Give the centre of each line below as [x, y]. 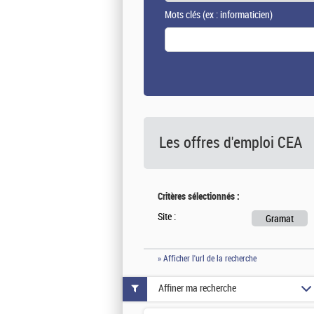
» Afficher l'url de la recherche [207, 258]
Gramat [280, 219]
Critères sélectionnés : [199, 196]
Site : [167, 217]
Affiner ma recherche [197, 289]
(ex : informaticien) [237, 15]
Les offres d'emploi [218, 142]
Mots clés [183, 15]
